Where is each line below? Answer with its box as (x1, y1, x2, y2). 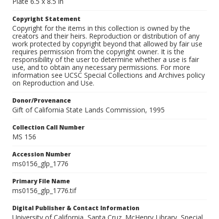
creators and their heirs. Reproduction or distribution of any (12, 31, 199, 41)
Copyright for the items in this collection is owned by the (12, 23, 190, 33)
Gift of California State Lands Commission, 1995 (12, 105, 165, 115)
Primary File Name (12, 177, 70, 186)
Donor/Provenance (12, 96, 71, 105)
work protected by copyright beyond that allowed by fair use (12, 39, 202, 49)
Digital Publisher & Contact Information (12, 204, 139, 213)
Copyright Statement (12, 15, 81, 23)
